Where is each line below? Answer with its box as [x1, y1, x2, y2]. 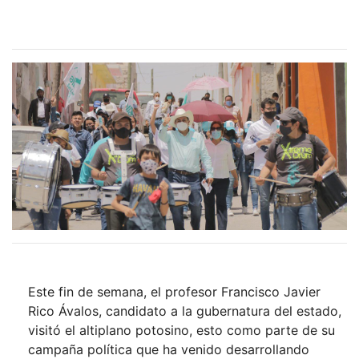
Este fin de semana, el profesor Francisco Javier [28, 284, 321, 300]
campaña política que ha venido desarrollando [28, 341, 309, 357]
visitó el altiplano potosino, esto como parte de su [28, 322, 335, 338]
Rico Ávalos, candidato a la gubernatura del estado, [28, 303, 341, 319]
